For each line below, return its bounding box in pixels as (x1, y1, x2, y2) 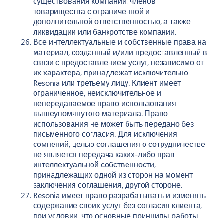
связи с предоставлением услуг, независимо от (33, 56, 204, 67)
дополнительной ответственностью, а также (33, 16, 191, 26)
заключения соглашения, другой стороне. (33, 179, 182, 190)
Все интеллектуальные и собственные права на (33, 36, 206, 47)
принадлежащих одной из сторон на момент (33, 169, 193, 180)
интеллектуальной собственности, (33, 159, 156, 169)
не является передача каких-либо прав (33, 148, 175, 159)
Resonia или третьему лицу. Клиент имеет (33, 77, 181, 88)
